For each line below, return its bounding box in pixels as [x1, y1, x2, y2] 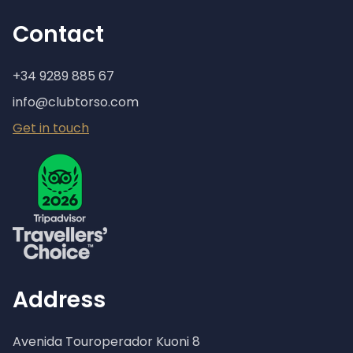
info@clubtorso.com [13, 93, 139, 111]
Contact [13, 19, 104, 50]
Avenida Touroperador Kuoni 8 [13, 333, 200, 351]
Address [13, 284, 106, 315]
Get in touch [13, 119, 89, 137]
